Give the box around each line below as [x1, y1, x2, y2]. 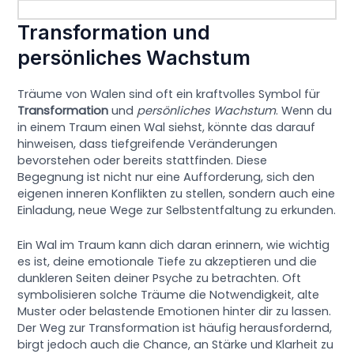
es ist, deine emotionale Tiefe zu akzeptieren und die [17, 254, 318, 270]
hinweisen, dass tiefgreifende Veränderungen [17, 136, 278, 153]
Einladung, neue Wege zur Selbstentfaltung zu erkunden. [17, 202, 337, 219]
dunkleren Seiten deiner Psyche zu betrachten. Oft [17, 270, 302, 287]
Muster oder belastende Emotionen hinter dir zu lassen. [17, 303, 332, 320]
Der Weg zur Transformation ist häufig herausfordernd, [17, 320, 333, 337]
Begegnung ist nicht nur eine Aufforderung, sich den [17, 169, 315, 186]
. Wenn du [276, 103, 333, 119]
